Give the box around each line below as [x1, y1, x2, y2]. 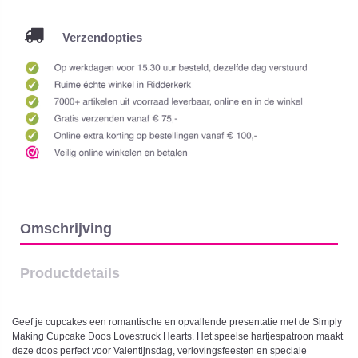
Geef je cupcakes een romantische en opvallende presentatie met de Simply [12, 316, 342, 328]
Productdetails [20, 264, 120, 281]
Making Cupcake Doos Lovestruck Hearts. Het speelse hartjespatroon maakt [12, 331, 343, 343]
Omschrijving [20, 219, 112, 237]
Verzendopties [43, 30, 142, 44]
